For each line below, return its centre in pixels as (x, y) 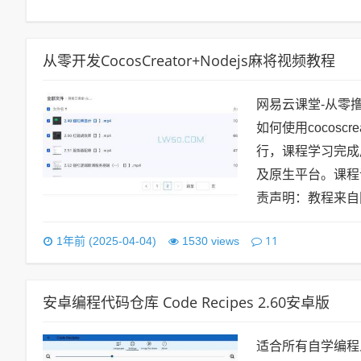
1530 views (211, 241)
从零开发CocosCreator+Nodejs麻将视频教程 (189, 60)
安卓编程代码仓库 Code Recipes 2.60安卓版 (186, 302)
